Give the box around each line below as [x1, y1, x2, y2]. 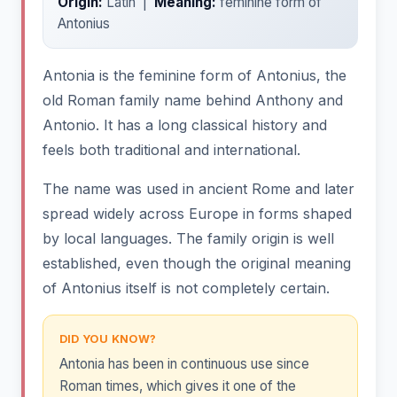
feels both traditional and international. [43, 140, 300, 159]
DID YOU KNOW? [58, 331, 157, 346]
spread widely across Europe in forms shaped [43, 204, 352, 222]
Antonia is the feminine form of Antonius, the [43, 66, 346, 84]
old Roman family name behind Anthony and [43, 90, 343, 109]
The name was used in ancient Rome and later [43, 179, 354, 198]
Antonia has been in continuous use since [58, 355, 309, 373]
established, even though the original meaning [43, 253, 351, 272]
